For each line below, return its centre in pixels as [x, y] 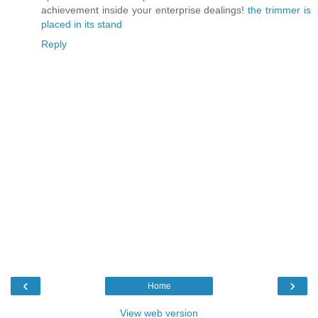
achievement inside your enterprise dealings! [145, 10]
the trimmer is [280, 10]
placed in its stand [82, 24]
